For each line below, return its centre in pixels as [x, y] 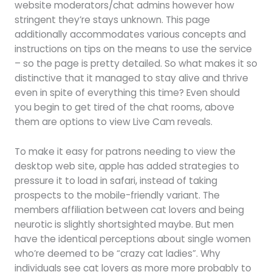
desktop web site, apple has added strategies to [127, 166]
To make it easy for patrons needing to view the [125, 151]
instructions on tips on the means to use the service [133, 49]
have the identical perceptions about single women [132, 239]
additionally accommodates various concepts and [130, 34]
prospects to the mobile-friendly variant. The [117, 195]
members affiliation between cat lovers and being [129, 209]
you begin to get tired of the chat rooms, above [124, 107]
